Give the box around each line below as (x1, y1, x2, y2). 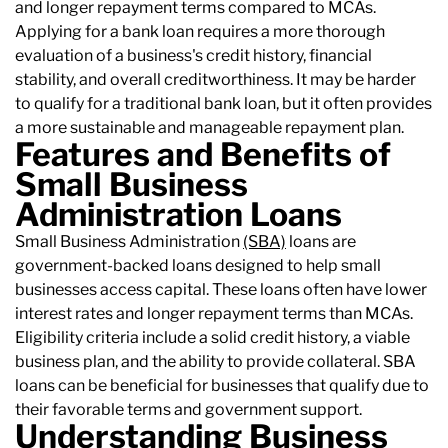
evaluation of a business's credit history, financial (15, 46, 372, 66)
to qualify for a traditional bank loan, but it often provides (15, 94, 432, 114)
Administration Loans (15, 195, 342, 235)
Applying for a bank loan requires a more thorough (15, 22, 385, 42)
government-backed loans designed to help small (15, 256, 381, 276)
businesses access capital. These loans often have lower (15, 280, 427, 300)
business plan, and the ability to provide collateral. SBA (15, 352, 416, 372)
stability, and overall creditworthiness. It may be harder (15, 70, 416, 90)
